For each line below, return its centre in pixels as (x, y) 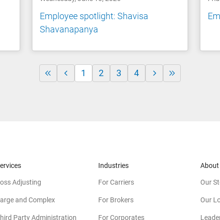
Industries (113, 165)
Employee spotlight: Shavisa (94, 16)
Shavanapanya (69, 29)
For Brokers (116, 200)
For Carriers (116, 182)
